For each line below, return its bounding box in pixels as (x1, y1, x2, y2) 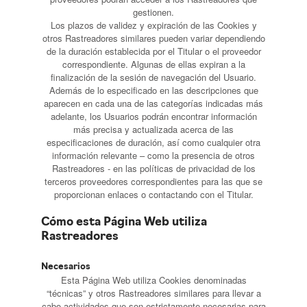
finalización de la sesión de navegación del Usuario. (51, 71, 256, 84)
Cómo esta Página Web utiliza (41, 217, 207, 228)
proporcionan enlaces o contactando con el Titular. (53, 188, 254, 201)
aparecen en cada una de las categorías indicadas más (44, 97, 263, 110)
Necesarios (41, 262, 90, 271)
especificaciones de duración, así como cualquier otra (47, 136, 260, 149)
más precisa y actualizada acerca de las (73, 123, 234, 136)
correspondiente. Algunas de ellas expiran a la (62, 58, 245, 71)
